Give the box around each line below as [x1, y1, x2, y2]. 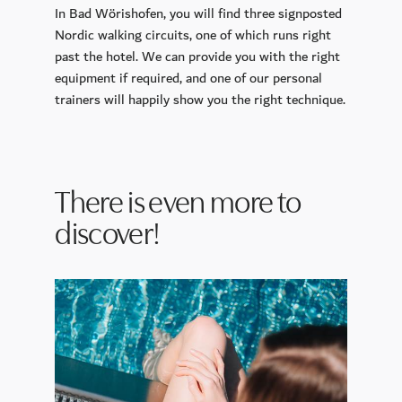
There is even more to [55, 184, 301, 220]
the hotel [83, 44, 136, 68]
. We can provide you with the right [135, 44, 341, 68]
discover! [55, 215, 161, 251]
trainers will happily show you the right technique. [55, 87, 346, 111]
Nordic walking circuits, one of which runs [55, 22, 303, 47]
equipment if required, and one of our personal [55, 66, 323, 90]
